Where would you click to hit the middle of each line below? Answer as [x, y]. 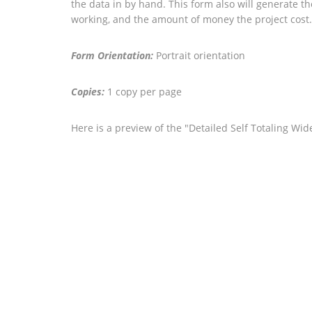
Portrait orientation [199, 55]
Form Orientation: [112, 55]
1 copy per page [143, 92]
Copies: [88, 92]
